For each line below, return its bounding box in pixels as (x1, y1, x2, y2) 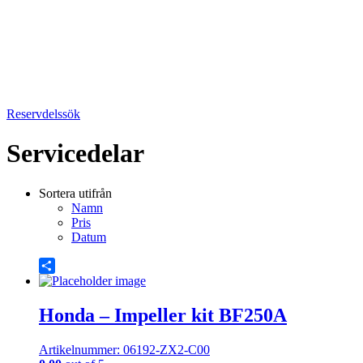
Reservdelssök (6, 107, 80, 121)
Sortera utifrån (39, 186, 112, 200)
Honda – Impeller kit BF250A (39, 304, 287, 326)
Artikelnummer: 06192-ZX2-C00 (39, 342, 210, 357)
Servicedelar (6, 139, 144, 169)
